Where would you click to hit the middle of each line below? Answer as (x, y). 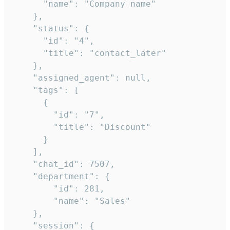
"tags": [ (46, 90)
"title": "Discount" (82, 127)
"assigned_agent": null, (82, 78)
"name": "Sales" (71, 201)
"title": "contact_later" (89, 53)
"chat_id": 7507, (64, 164)
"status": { (51, 29)
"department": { (61, 177)
